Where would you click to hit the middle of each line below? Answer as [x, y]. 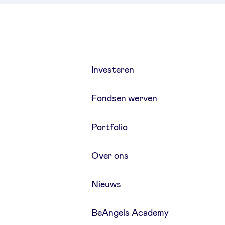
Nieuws [106, 185]
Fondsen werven [124, 99]
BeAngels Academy [130, 213]
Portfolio [109, 127]
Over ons [110, 156]
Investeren [113, 70]
